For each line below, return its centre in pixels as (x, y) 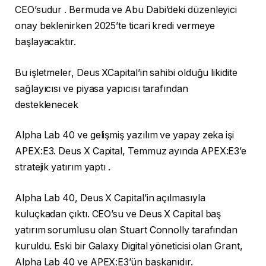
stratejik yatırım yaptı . (63, 167)
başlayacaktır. (45, 42)
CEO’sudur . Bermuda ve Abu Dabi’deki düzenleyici (126, 9)
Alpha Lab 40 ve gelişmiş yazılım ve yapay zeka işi (125, 135)
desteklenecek (47, 104)
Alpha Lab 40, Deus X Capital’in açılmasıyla (110, 198)
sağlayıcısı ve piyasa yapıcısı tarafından (102, 88)
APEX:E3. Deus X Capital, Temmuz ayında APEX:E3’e (131, 151)
